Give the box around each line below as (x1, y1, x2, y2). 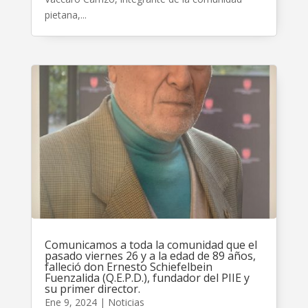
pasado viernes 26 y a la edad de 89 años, (44, 248, 256, 264)
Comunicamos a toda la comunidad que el (44, 237, 257, 253)
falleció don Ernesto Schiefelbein (44, 259, 212, 275)
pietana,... (44, 8, 87, 22)
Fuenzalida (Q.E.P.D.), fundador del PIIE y (44, 270, 250, 286)
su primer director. (44, 281, 140, 297)
